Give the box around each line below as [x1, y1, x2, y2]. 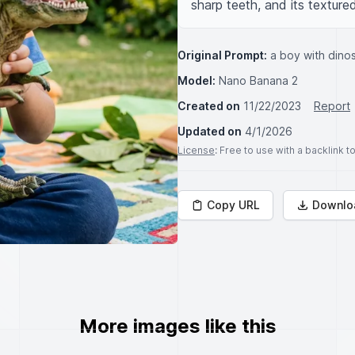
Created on [177, 99, 240, 113]
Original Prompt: [177, 48, 267, 62]
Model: [177, 74, 216, 87]
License [177, 144, 215, 156]
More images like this [78, 315, 277, 338]
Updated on [177, 124, 242, 138]
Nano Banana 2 [219, 74, 298, 87]
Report [314, 99, 350, 113]
